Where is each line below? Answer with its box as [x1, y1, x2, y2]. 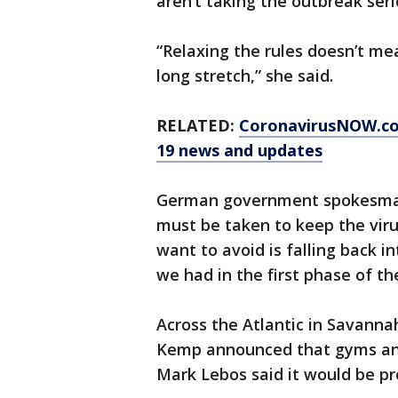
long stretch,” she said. [156, 65, 333, 86]
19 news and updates [156, 139, 322, 161]
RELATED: [156, 115, 239, 136]
